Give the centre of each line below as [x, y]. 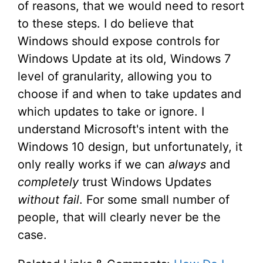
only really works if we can [93, 165]
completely [48, 182]
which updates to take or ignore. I [111, 112]
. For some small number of [154, 200]
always [187, 165]
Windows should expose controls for [119, 41]
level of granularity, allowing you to [115, 77]
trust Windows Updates [145, 182]
